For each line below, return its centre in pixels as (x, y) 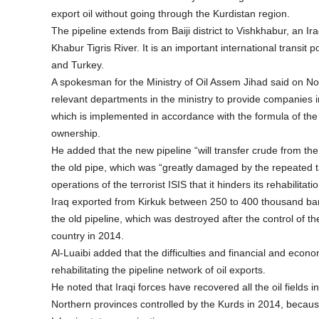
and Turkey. (78, 64)
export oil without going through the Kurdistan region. (171, 13)
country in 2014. (88, 235)
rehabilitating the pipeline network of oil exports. (158, 270)
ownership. (76, 133)
